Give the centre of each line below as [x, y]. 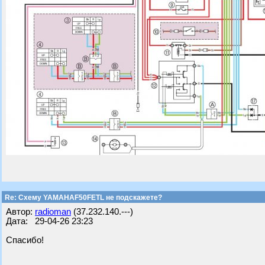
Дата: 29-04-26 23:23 [49, 221]
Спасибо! [25, 240]
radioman [53, 212]
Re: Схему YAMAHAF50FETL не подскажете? [83, 198]
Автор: [20, 212]
